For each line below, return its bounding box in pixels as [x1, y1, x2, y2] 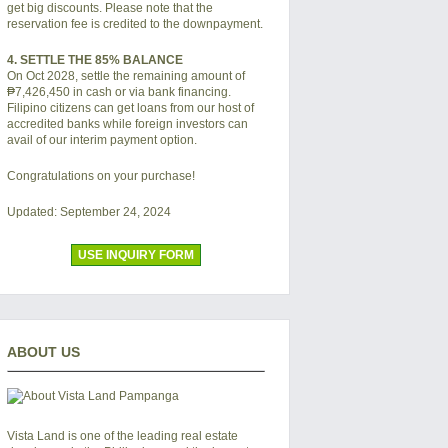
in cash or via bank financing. [69, 85, 231, 99]
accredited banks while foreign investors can [6, 117, 248, 131]
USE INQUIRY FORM [77, 248, 194, 262]
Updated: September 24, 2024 [6, 205, 171, 219]
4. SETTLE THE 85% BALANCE [6, 53, 183, 67]
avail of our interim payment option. [6, 133, 197, 147]
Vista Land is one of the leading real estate [6, 429, 238, 443]
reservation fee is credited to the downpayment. [6, 17, 263, 31]
